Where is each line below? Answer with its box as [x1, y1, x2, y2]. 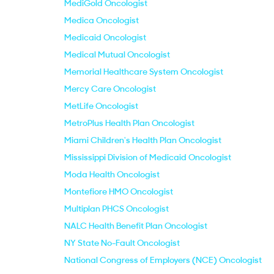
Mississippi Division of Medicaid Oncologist [64, 152, 231, 163]
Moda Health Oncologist [64, 169, 160, 180]
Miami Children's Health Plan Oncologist [64, 135, 221, 146]
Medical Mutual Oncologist [64, 49, 170, 60]
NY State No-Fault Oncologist [64, 237, 180, 248]
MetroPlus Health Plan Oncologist [64, 117, 194, 128]
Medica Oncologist [64, 15, 139, 26]
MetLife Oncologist [64, 100, 138, 111]
